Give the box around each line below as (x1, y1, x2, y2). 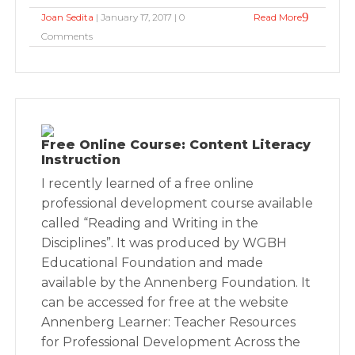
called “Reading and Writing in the (41, 216, 259, 231)
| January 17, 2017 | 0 (94, 11, 185, 23)
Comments (41, 30, 94, 42)
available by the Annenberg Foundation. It (41, 275, 311, 290)
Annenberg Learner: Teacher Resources (41, 315, 296, 330)
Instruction (41, 152, 121, 167)
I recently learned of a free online (41, 176, 254, 191)
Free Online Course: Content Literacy (41, 137, 311, 152)
